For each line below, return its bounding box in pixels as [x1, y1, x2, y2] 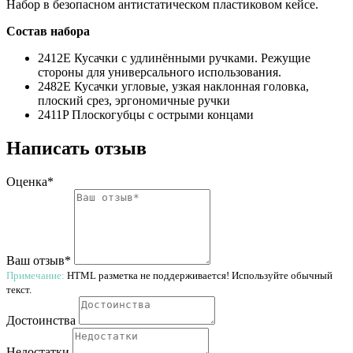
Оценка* [6, 174, 54, 188]
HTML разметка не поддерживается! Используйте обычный [65, 269, 333, 281]
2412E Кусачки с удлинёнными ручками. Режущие [38, 50, 310, 65]
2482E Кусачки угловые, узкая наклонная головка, [38, 79, 309, 93]
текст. [6, 283, 32, 295]
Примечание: [6, 269, 65, 281]
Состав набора [6, 24, 90, 38]
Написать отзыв [6, 137, 147, 158]
